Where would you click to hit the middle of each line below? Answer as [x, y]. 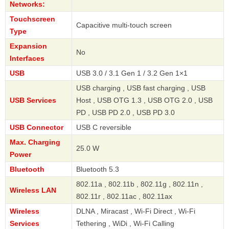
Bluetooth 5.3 [98, 169]
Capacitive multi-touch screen [124, 25]
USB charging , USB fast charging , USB [141, 88]
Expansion [28, 46]
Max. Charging [35, 142]
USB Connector [37, 128]
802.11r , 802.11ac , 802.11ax [124, 197]
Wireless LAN [33, 190]
